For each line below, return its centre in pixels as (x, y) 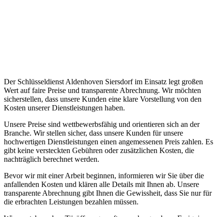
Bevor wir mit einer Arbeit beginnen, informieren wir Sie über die (104, 176)
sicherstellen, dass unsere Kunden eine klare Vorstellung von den (103, 99)
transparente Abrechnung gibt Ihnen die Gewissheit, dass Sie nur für (108, 193)
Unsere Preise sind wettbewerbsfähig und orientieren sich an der (102, 124)
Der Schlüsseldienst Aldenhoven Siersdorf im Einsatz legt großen (103, 82)
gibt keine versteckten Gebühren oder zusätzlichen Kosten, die (99, 151)
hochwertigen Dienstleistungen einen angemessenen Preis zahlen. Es (108, 142)
